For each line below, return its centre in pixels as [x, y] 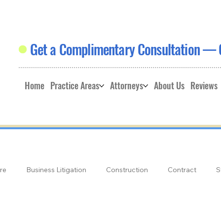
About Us [169, 86]
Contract [182, 170]
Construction [127, 170]
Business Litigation [56, 170]
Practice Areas [75, 86]
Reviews [204, 86]
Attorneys [127, 86]
